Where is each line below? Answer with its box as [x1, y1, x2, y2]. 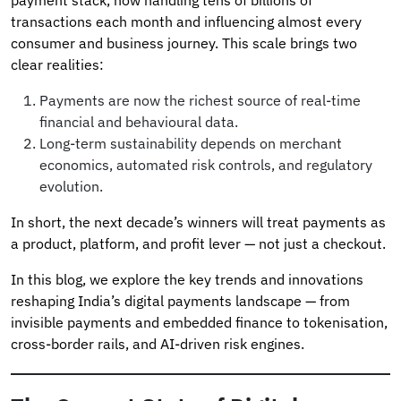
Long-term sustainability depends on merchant [39, 133, 342, 152]
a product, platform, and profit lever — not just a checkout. [11, 234, 386, 252]
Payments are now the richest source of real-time [39, 90, 361, 109]
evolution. [39, 176, 103, 195]
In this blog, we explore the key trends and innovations [11, 269, 363, 288]
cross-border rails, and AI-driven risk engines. [11, 334, 304, 353]
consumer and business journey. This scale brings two [11, 33, 357, 52]
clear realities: [11, 55, 104, 73]
